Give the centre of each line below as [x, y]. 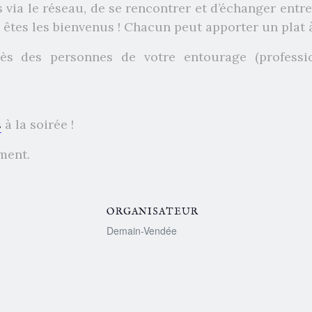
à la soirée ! [38, 124]
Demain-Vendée [142, 230]
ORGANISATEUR [153, 211]
